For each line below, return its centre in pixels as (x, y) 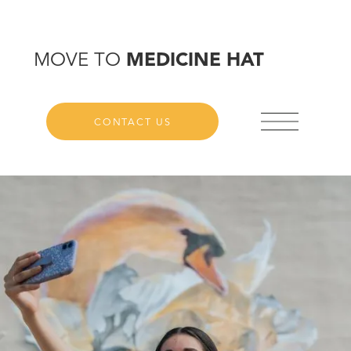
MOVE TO (80, 61)
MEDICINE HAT (195, 61)
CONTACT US (133, 122)
